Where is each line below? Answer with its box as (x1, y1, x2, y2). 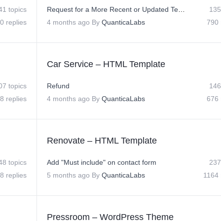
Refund (47, 82, 70, 90)
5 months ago (47, 171, 90, 179)
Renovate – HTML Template (47, 136, 157, 146)
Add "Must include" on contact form (47, 158, 156, 166)
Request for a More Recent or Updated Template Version (178, 5, 185, 13)
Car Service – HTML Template (47, 59, 165, 69)
